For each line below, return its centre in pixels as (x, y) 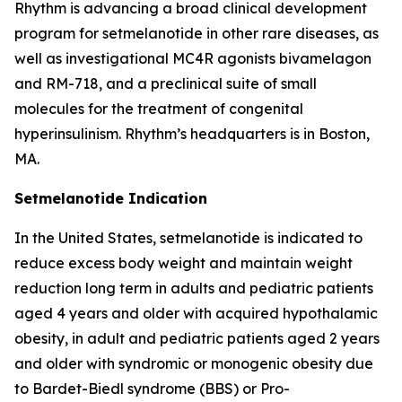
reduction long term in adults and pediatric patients (194, 288)
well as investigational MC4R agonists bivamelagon (193, 58)
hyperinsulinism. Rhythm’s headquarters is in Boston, (192, 134)
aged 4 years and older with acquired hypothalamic (196, 313)
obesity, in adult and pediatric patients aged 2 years (197, 338)
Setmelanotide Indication (111, 198)
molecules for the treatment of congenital (159, 109)
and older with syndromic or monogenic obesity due (194, 363)
